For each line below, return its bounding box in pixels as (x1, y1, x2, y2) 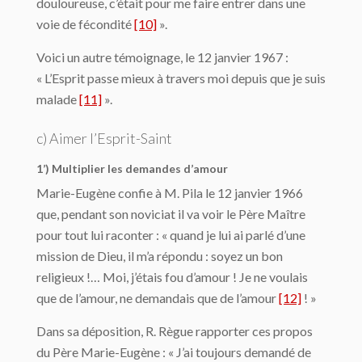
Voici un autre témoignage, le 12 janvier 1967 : (36, 48, 288, 65)
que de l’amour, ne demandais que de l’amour (36, 289, 279, 305)
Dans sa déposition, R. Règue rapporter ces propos (36, 322, 313, 339)
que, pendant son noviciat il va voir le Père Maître (36, 205, 305, 221)
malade (36, 90, 79, 107)
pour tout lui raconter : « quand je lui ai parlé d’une (36, 226, 305, 242)
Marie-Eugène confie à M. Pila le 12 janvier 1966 (36, 184, 303, 200)
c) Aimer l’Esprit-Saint (36, 128, 172, 147)
